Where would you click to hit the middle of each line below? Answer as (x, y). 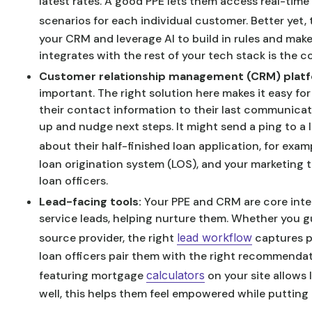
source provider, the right (108, 238)
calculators (175, 275)
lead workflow (214, 237)
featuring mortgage (93, 275)
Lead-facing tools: (92, 202)
